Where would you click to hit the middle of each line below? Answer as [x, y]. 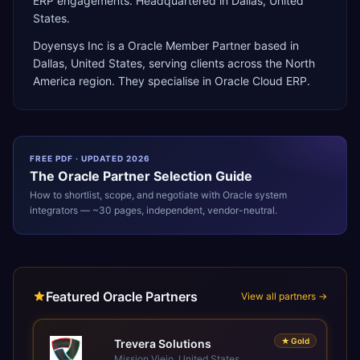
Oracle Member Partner [189, 45]
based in [275, 45]
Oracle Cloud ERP [261, 81]
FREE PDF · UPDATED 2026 [90, 158]
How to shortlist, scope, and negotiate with [126, 195]
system [270, 195]
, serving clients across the [214, 63]
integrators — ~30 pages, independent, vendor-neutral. [153, 210]
